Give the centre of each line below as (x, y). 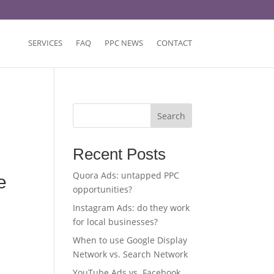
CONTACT (174, 43)
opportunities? (103, 189)
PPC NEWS (124, 43)
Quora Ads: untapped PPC (126, 175)
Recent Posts (120, 154)
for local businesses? (116, 222)
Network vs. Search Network (131, 254)
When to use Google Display (130, 240)
